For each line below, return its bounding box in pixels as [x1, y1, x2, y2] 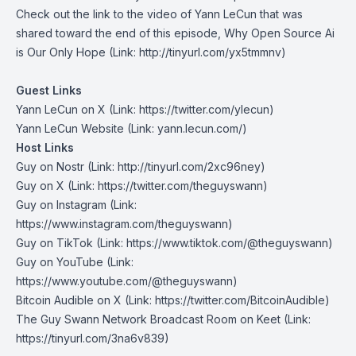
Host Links [16, 141, 74, 154]
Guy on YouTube [16, 255, 103, 269]
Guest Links [16, 83, 82, 97]
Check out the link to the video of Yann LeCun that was [16, 7, 303, 21]
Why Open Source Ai [224, 26, 335, 40]
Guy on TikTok [16, 236, 93, 250]
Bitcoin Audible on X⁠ [16, 293, 122, 307]
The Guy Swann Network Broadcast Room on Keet [16, 312, 281, 326]
